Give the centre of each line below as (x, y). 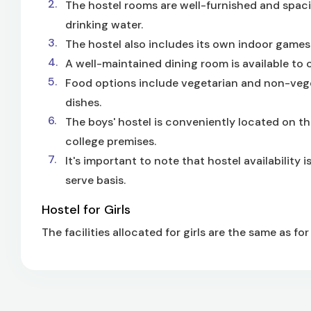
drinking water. (104, 25)
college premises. (111, 141)
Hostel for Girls (86, 210)
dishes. (83, 102)
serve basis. (95, 180)
